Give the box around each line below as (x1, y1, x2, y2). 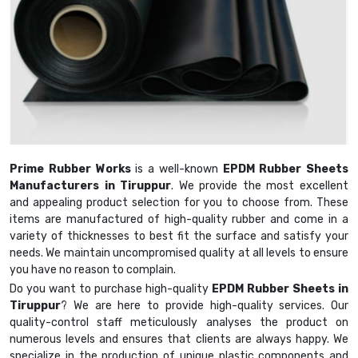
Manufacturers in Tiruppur (10, 179, 172, 193)
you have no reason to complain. (10, 263, 176, 277)
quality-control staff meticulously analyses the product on (10, 316, 348, 330)
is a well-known (130, 162, 223, 177)
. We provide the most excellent (171, 179, 349, 193)
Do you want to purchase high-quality (10, 282, 212, 296)
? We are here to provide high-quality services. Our (61, 299, 348, 313)
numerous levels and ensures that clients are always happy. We (10, 332, 348, 347)
